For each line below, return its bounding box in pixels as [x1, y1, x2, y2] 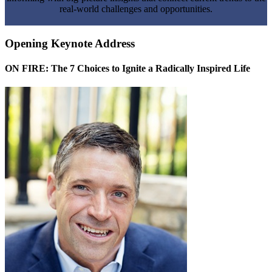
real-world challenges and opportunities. [59, 3, 212, 14]
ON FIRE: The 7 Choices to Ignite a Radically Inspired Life [5, 63, 250, 73]
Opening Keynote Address [5, 36, 135, 50]
